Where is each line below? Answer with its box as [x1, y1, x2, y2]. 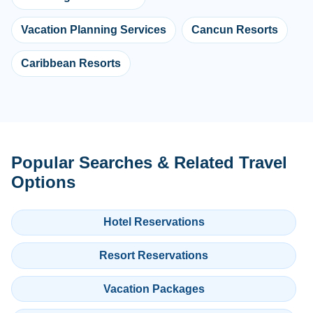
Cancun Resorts [191, 23, 278, 36]
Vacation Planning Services [21, 23, 166, 36]
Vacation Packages [103, 282, 205, 295]
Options [11, 172, 75, 191]
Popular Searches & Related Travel [11, 152, 287, 172]
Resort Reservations [99, 249, 208, 261]
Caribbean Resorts [21, 57, 121, 69]
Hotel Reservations [103, 216, 205, 228]
